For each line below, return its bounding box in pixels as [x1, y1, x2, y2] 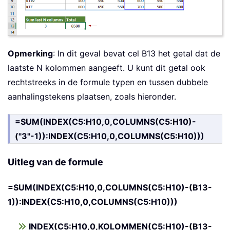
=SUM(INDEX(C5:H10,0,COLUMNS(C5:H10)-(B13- [8, 182, 212, 193]
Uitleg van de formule [8, 157, 103, 168]
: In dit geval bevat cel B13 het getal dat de [53, 48, 220, 59]
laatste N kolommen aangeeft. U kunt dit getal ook [8, 63, 205, 73]
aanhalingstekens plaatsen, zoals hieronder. [8, 91, 176, 102]
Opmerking [8, 48, 53, 59]
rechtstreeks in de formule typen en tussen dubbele [8, 77, 208, 88]
